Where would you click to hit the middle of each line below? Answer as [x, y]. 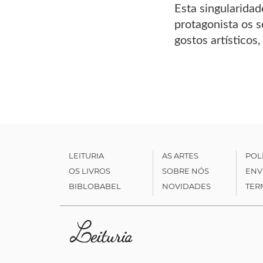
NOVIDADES [186, 186]
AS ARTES [180, 155]
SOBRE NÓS [185, 171]
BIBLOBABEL [95, 186]
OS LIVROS [90, 171]
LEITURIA [86, 155]
